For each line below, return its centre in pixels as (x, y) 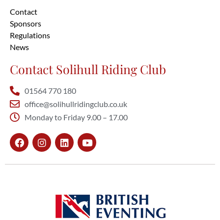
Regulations (30, 35)
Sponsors (26, 24)
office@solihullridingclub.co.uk (76, 104)
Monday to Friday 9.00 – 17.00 (76, 117)
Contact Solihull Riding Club (88, 69)
